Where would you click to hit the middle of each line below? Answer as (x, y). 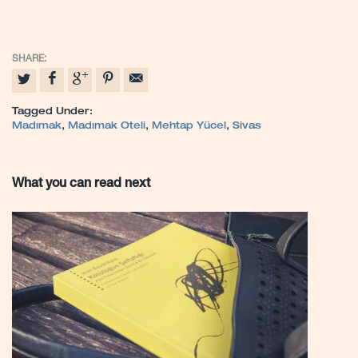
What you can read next (81, 184)
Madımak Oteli (107, 126)
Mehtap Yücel (189, 126)
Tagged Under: (52, 111)
